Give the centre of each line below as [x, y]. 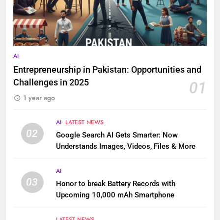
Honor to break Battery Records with [115, 183]
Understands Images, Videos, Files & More [125, 146]
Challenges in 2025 [51, 82]
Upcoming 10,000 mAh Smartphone [115, 195]
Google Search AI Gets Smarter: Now [117, 135]
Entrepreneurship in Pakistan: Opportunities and [107, 69]
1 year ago [39, 97]
